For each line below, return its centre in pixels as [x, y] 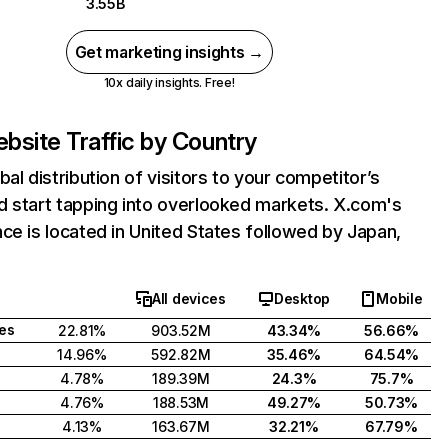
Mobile [399, 298]
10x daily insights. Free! [169, 82]
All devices [189, 298]
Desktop [301, 298]
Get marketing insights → [169, 52]
